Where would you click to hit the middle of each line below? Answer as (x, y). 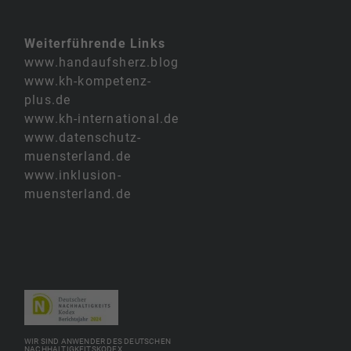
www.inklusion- (73, 175)
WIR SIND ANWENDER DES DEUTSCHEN (98, 341)
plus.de (48, 100)
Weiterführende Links (95, 43)
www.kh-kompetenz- (88, 81)
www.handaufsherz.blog (102, 62)
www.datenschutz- (83, 137)
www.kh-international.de (102, 118)
